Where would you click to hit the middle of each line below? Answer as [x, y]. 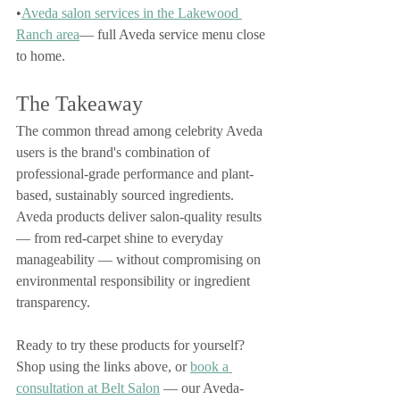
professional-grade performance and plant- [135, 174]
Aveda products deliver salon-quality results [141, 217]
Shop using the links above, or [103, 367]
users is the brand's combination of [115, 152]
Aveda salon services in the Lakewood [132, 13]
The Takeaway [79, 104]
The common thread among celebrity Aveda [141, 131]
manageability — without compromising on [140, 259]
